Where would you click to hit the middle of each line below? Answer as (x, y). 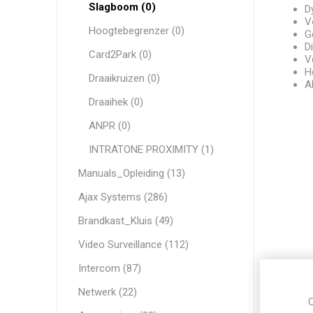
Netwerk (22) (107, 292)
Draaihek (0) (116, 102)
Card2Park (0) (120, 54)
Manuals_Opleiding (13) (131, 173)
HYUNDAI (125, 53)
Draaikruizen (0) (124, 78)
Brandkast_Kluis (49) (125, 221)
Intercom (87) (109, 268)
